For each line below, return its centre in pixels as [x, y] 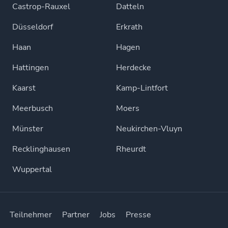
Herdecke [134, 68]
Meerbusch [33, 108]
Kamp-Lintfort [142, 88]
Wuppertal [32, 169]
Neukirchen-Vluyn [149, 129]
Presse [138, 215]
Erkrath [129, 27]
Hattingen [31, 68]
